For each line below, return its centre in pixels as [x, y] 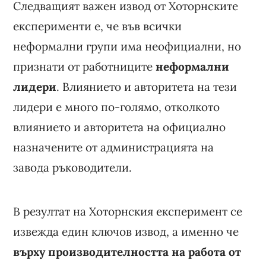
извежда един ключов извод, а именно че [126, 231]
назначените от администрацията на [114, 147]
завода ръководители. [73, 167]
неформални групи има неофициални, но [127, 46]
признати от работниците [85, 66]
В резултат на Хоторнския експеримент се [128, 211]
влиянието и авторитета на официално [120, 127]
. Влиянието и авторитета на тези [147, 86]
